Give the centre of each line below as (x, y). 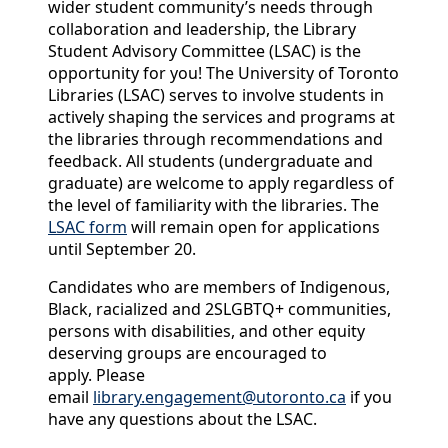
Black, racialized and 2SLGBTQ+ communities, (219, 309)
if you (369, 397)
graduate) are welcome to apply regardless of (221, 183)
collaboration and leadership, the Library (202, 29)
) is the (336, 51)
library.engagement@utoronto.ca (219, 397)
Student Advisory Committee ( (161, 51)
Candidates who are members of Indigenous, (219, 287)
